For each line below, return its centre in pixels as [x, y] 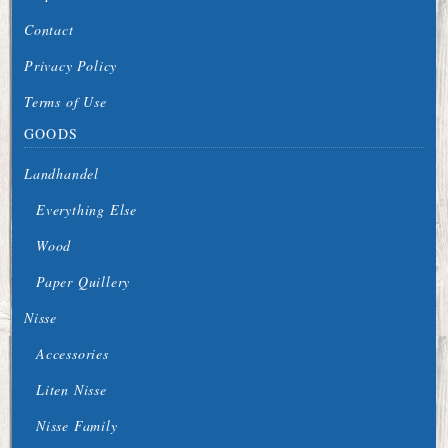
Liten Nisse [71, 389]
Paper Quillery [83, 281]
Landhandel [61, 173]
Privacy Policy [71, 65]
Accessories [72, 353]
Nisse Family [77, 425]
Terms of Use [65, 101]
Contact [49, 29]
